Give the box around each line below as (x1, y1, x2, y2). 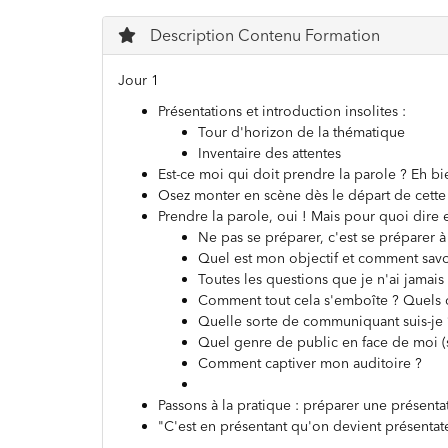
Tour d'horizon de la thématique (198, 123, 405, 141)
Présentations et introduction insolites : (158, 102, 406, 120)
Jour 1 (118, 71, 159, 89)
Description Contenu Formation (146, 25, 380, 45)
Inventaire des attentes (198, 144, 341, 162)
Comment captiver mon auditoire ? (198, 354, 422, 372)
